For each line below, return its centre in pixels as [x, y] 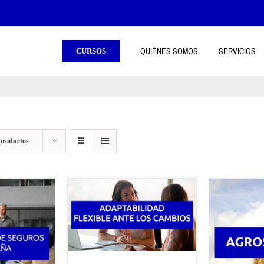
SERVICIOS [237, 51]
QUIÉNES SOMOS [169, 51]
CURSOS [91, 51]
